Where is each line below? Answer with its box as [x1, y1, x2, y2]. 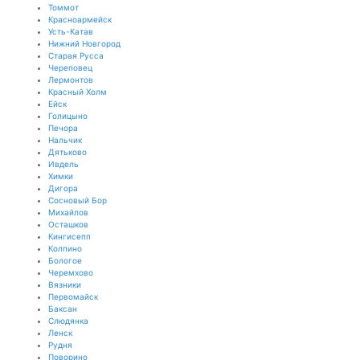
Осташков [48, 219, 88, 229]
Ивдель [48, 159, 79, 169]
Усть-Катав [48, 27, 93, 36]
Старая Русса [48, 51, 104, 60]
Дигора [48, 183, 78, 193]
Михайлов [48, 207, 88, 217]
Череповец [48, 63, 92, 72]
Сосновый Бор [48, 195, 107, 205]
